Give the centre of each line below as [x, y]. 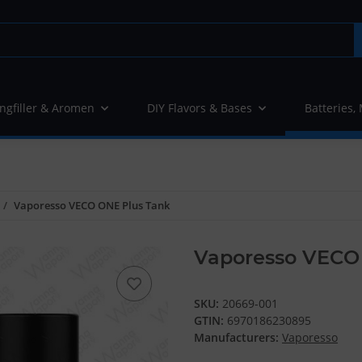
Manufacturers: [236, 338]
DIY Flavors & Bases [200, 108]
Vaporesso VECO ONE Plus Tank [92, 206]
